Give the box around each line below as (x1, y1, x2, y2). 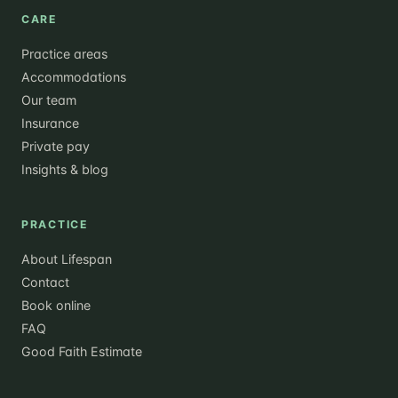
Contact (21, 274, 69, 290)
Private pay (21, 138, 90, 154)
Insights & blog (21, 161, 108, 177)
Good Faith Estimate (21, 343, 142, 359)
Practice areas (21, 45, 107, 61)
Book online (21, 297, 91, 313)
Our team (21, 92, 76, 107)
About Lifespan (21, 251, 112, 267)
